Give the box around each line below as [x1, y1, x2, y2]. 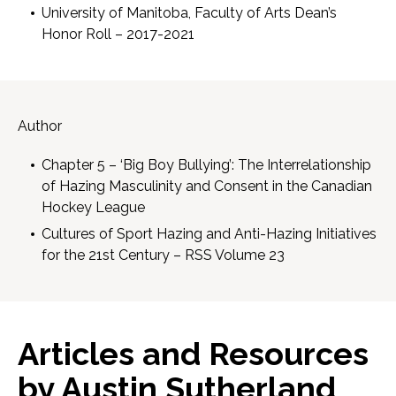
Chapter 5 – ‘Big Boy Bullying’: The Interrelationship [42, 156, 371, 174]
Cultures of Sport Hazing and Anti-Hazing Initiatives [42, 225, 377, 243]
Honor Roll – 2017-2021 [42, 26, 194, 43]
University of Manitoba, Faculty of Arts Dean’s [42, 4, 337, 22]
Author [18, 118, 62, 135]
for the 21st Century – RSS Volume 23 [42, 247, 285, 264]
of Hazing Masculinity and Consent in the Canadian [42, 178, 372, 195]
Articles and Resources [18, 335, 369, 373]
